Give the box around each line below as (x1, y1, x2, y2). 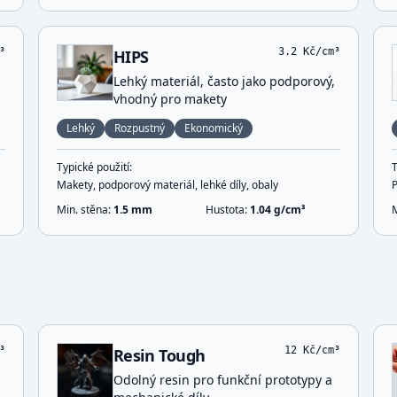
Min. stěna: (56, 202, 113, 217)
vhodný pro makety (113, 90, 227, 107)
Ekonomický (183, 121, 243, 136)
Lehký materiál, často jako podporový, (113, 73, 335, 90)
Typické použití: (56, 160, 132, 175)
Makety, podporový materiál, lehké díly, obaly (56, 177, 278, 192)
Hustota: (205, 202, 250, 217)
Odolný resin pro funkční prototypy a (113, 371, 332, 388)
